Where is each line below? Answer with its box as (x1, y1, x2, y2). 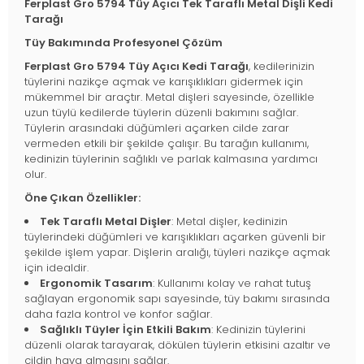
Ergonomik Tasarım (40, 275, 153, 291)
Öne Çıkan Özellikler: (24, 189, 141, 206)
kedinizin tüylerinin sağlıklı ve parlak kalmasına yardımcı (24, 150, 318, 167)
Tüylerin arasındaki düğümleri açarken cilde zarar (24, 119, 289, 136)
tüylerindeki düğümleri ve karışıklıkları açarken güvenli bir (24, 228, 326, 245)
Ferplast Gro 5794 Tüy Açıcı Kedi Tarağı (24, 58, 249, 74)
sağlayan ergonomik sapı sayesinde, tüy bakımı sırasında (24, 290, 330, 306)
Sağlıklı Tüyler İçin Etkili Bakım (40, 321, 211, 337)
